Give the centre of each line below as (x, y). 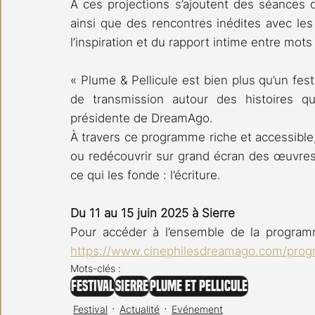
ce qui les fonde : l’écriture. (146, 175)
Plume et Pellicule (199, 287)
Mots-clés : (96, 269)
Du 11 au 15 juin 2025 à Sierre (153, 213)
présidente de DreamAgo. (142, 118)
